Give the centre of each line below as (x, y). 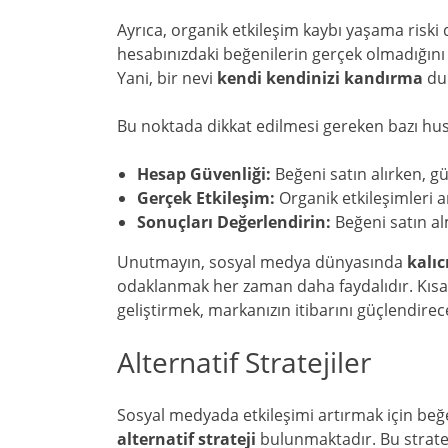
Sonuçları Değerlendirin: (234, 222)
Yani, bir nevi (167, 78)
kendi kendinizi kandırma (320, 78)
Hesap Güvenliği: (204, 174)
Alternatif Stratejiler (244, 362)
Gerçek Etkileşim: (206, 198)
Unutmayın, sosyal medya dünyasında (262, 262)
